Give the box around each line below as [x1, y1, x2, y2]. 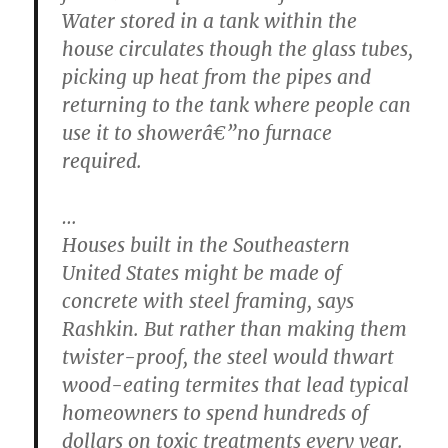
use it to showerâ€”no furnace [62, 120, 333, 145]
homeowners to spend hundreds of [62, 400, 369, 425]
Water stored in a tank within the [62, 8, 358, 33]
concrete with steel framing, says [62, 288, 355, 313]
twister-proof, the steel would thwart [62, 344, 395, 369]
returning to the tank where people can [62, 92, 412, 117]
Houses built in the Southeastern [62, 232, 351, 257]
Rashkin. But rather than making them [62, 316, 408, 341]
